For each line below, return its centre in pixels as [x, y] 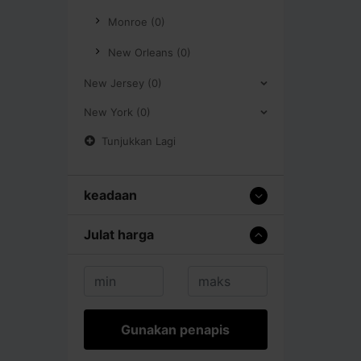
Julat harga [119, 234]
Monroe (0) [137, 21]
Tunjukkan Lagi [139, 141]
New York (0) [117, 112]
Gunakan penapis [176, 329]
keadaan [110, 195]
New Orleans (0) [149, 52]
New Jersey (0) [123, 83]
